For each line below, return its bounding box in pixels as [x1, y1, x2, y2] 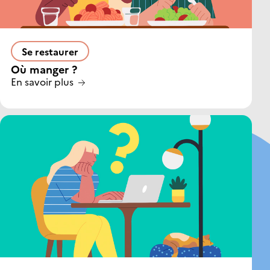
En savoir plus [11, 74, 74, 88]
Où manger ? [11, 61, 77, 77]
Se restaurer [22, 44, 78, 58]
